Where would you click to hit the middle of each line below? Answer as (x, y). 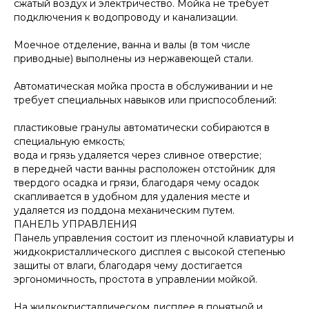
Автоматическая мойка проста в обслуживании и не (143, 86)
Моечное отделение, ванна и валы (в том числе (132, 44)
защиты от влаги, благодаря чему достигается (128, 265)
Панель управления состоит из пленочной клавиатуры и (154, 238)
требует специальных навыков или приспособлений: (145, 100)
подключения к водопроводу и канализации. (126, 17)
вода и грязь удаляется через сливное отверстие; (138, 155)
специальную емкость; (69, 141)
